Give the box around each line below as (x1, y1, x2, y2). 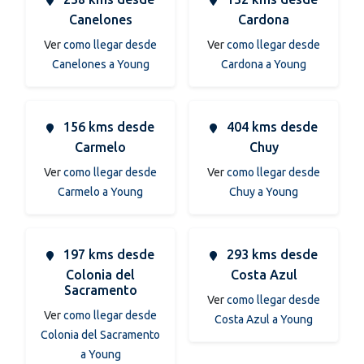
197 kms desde (60, 246, 154, 262)
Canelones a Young (51, 57, 149, 71)
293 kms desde (223, 246, 318, 262)
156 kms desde (60, 119, 154, 134)
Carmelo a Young (58, 184, 143, 198)
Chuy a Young (229, 184, 298, 198)
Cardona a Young (221, 57, 306, 71)
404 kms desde (223, 119, 318, 134)
